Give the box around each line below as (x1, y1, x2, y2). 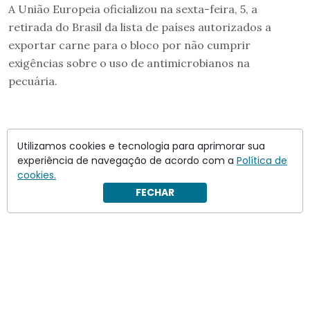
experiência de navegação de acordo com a (17, 154, 237, 167)
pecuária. (8, 73, 60, 88)
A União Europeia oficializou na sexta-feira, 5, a (8, 1, 257, 16)
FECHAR (136, 185, 174, 199)
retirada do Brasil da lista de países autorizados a (8, 19, 271, 34)
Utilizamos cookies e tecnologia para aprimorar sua (17, 139, 265, 153)
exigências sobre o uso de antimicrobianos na (8, 55, 250, 70)
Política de (237, 154, 287, 167)
